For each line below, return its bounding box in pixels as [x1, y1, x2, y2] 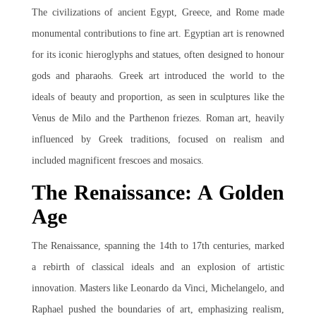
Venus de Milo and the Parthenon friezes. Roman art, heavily [32, 113, 284, 123]
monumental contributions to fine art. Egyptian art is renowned [32, 28, 284, 39]
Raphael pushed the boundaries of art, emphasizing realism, [32, 304, 284, 315]
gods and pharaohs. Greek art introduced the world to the [32, 71, 284, 81]
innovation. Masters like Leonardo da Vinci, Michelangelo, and [32, 283, 284, 293]
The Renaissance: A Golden [32, 181, 284, 204]
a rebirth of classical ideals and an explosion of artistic [32, 262, 284, 272]
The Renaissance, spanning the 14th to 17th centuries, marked [32, 241, 284, 251]
